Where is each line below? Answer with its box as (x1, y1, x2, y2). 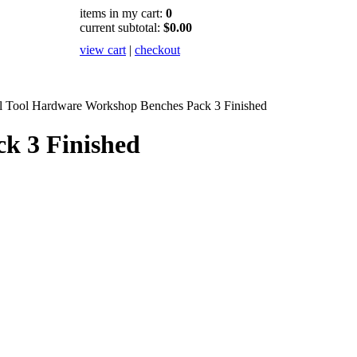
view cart (80, 43, 126, 57)
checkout (135, 43, 180, 57)
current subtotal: (80, 21, 163, 34)
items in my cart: (80, 6, 166, 20)
